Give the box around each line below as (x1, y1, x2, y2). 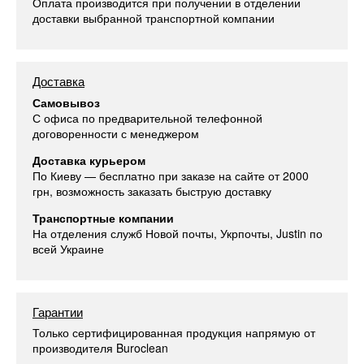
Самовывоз (32, 93, 100, 110)
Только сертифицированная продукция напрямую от (32, 324, 315, 341)
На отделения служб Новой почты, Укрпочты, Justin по (32, 224, 323, 241)
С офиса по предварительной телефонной (32, 109, 262, 126)
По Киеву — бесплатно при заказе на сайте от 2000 (32, 167, 309, 184)
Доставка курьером (32, 151, 145, 168)
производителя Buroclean (32, 340, 168, 357)
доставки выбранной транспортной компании (32, 10, 275, 27)
